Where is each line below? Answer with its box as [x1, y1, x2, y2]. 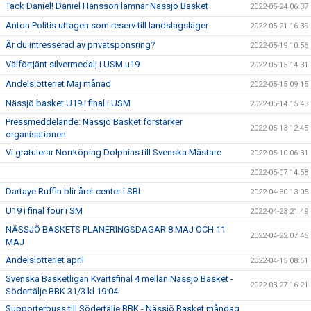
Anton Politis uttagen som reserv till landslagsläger [6, 20, 208, 31]
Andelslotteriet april [6, 255, 84, 265]
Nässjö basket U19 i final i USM [6, 98, 131, 108]
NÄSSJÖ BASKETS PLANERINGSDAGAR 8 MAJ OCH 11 [6, 224, 226, 235]
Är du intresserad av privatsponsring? [6, 40, 155, 50]
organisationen [6, 129, 66, 140]
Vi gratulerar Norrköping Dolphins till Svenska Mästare [6, 147, 221, 158]
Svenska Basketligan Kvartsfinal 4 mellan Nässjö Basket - [6, 274, 233, 284]
